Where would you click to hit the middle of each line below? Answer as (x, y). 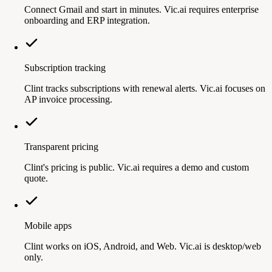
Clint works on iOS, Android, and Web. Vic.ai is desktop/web (143, 246)
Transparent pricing (61, 146)
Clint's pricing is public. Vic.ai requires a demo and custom (137, 167)
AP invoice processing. (68, 99)
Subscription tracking (65, 67)
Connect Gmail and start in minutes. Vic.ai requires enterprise (141, 9)
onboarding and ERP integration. (87, 20)
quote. (36, 178)
